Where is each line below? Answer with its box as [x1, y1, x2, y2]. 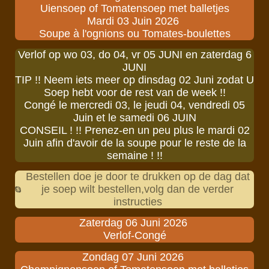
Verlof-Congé [103, 229, 166, 242]
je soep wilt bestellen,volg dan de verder [41, 183, 234, 195]
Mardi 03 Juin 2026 [87, 14, 182, 27]
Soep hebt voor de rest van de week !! [43, 86, 226, 98]
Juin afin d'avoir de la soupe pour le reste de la [23, 136, 246, 149]
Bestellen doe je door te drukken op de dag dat [25, 170, 250, 183]
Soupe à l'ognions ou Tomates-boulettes [38, 27, 231, 40]
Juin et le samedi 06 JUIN [73, 111, 196, 124]
